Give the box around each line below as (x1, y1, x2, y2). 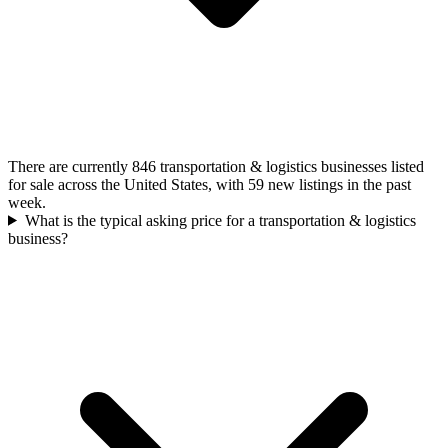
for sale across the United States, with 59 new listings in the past (8, 175, 411, 193)
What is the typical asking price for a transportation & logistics (24, 211, 416, 229)
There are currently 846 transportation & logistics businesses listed (8, 157, 424, 175)
